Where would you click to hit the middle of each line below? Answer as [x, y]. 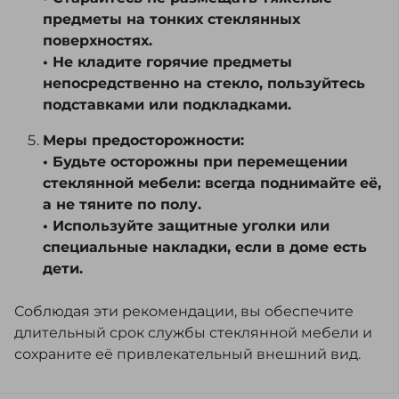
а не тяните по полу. [122, 205]
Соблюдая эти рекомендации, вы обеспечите [184, 312]
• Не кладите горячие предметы [167, 62]
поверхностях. [98, 41]
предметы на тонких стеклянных [171, 20]
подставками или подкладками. [167, 105]
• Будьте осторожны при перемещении [195, 162]
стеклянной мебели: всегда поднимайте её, [212, 183]
